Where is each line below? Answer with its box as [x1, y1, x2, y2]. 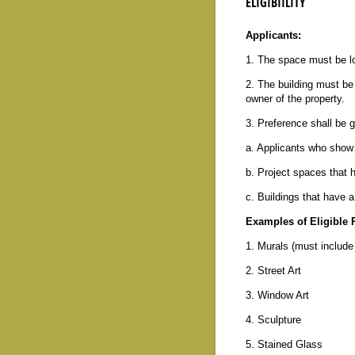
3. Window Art [245, 288, 309, 301]
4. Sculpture [245, 313, 301, 326]
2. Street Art [245, 264, 301, 277]
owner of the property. [245, 92, 345, 105]
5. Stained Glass [245, 338, 323, 350]
